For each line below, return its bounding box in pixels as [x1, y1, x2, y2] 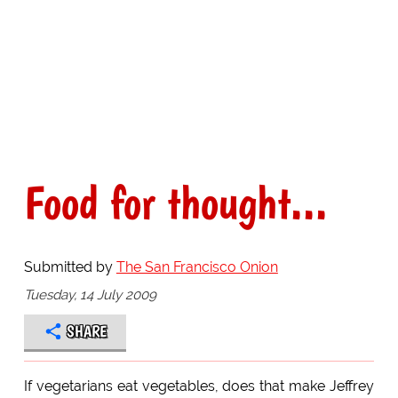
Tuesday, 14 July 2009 [23, 286, 156, 303]
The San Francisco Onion [115, 259, 278, 276]
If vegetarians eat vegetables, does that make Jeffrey [23, 377, 375, 394]
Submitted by [23, 259, 116, 276]
